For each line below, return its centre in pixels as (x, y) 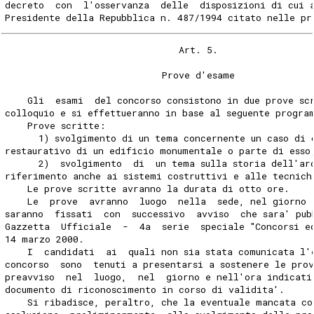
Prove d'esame (120, 75)
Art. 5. (112, 50)
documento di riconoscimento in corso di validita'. (145, 290)
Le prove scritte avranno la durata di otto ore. (148, 189)
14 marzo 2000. (45, 239)
